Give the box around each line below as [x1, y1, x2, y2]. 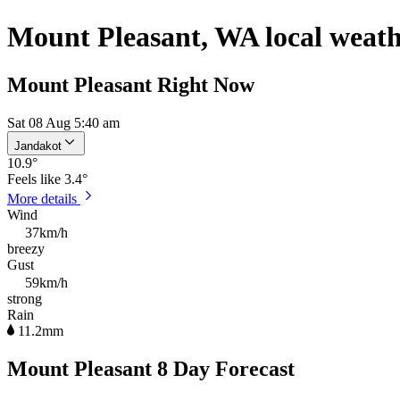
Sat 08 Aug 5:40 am [7, 114, 120, 130]
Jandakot [14, 138, 62, 153]
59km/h [25, 274, 68, 290]
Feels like [7, 171, 64, 187]
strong [7, 290, 42, 306]
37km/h [25, 224, 68, 240]
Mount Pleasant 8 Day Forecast [7, 356, 295, 380]
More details [7, 190, 80, 206]
